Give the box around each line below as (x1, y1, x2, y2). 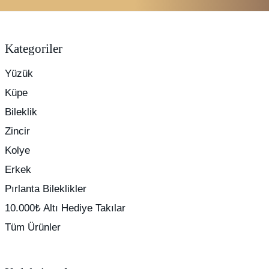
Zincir (5, 125, 30, 137)
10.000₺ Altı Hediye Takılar (5, 202, 125, 214)
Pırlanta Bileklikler (5, 183, 86, 195)
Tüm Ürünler (5, 221, 61, 233)
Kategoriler (5, 41, 62, 56)
